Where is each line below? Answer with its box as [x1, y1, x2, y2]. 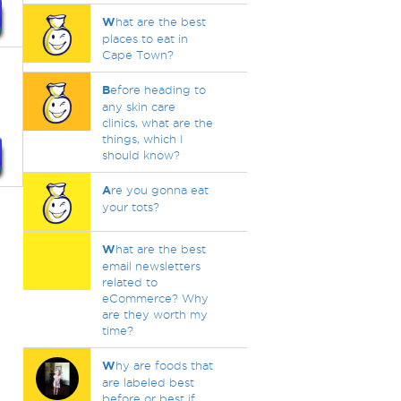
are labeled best [101, 376, 194, 388]
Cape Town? [101, 48, 174, 61]
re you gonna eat [110, 183, 209, 196]
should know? [101, 149, 180, 161]
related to [101, 276, 158, 288]
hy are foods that [115, 359, 213, 371]
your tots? [101, 200, 159, 213]
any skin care [101, 100, 175, 113]
